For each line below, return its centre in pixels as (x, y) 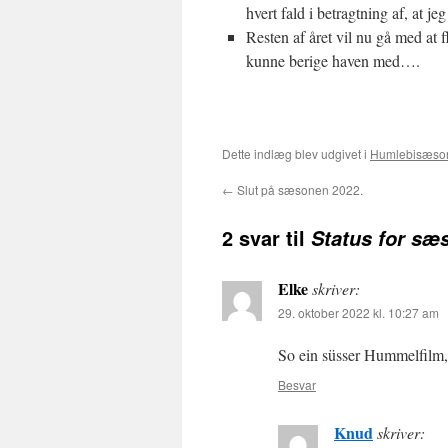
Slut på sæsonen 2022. (298, 189)
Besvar (297, 384)
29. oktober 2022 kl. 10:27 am (358, 312)
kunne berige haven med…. (333, 60)
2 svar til (266, 237)
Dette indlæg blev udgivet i (296, 153)
